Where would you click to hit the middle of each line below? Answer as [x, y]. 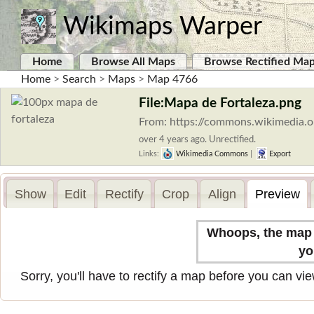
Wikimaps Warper [163, 27]
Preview [277, 194]
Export [279, 154]
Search [79, 79]
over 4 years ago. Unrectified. [197, 139]
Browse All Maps [133, 62]
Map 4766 [172, 79]
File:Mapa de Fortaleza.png [220, 103]
